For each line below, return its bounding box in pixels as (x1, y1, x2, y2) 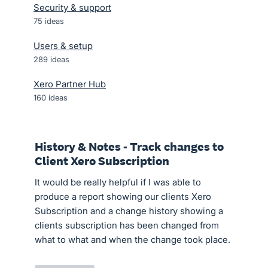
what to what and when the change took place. (35, 234, 230, 245)
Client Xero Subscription (35, 153, 169, 169)
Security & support (33, 2, 111, 13)
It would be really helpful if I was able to (35, 176, 201, 188)
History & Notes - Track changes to (35, 139, 224, 154)
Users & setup (33, 40, 93, 51)
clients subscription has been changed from (35, 220, 219, 231)
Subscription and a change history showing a (35, 205, 223, 217)
